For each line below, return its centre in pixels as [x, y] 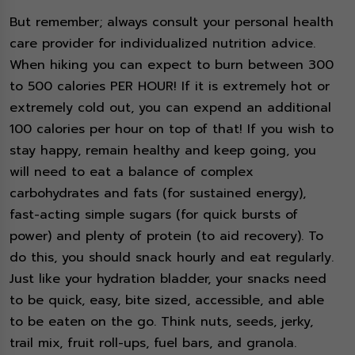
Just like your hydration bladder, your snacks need [168, 279]
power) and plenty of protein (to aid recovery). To [166, 237]
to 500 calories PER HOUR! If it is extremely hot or [170, 87]
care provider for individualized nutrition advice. [162, 44]
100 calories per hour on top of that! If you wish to [172, 130]
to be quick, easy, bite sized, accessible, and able [167, 301]
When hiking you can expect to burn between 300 [172, 65]
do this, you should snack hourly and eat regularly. [172, 258]
